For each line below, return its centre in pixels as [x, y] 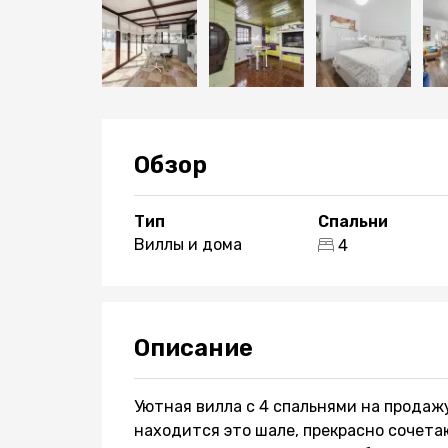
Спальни [353, 221]
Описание [193, 348]
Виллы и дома [188, 244]
